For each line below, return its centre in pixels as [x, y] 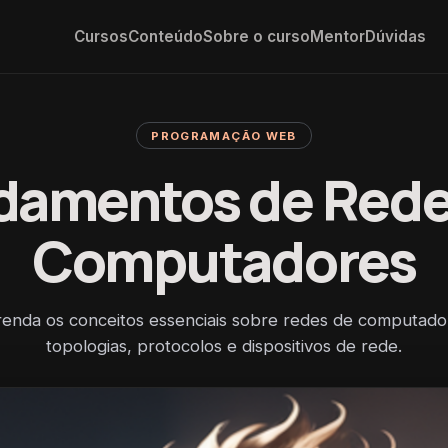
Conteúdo [166, 36]
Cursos [101, 36]
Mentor [338, 36]
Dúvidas [396, 36]
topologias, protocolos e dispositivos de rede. [224, 346]
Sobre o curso [257, 36]
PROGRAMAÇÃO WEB [224, 135]
